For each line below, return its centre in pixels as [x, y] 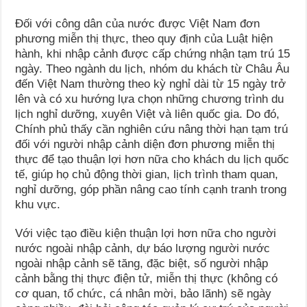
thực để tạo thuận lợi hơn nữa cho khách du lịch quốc [152, 160]
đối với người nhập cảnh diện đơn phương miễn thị [145, 145]
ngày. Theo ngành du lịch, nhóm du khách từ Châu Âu [152, 69]
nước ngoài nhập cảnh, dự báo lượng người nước [143, 249]
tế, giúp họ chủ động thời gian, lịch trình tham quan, [147, 175]
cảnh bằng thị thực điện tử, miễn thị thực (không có [147, 279]
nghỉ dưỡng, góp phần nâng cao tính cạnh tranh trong [151, 190]
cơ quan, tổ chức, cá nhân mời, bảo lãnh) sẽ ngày [144, 294]
